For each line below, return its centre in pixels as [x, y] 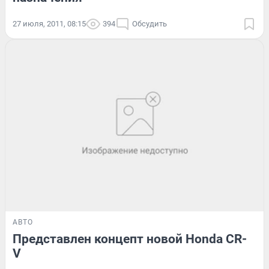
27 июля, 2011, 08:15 [49, 23]
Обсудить [150, 23]
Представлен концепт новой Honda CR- [130, 239]
